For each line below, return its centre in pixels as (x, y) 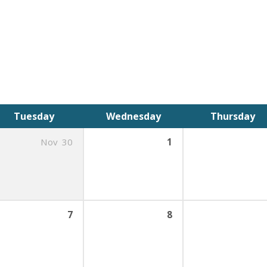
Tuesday (34, 116)
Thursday (233, 116)
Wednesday (133, 116)
